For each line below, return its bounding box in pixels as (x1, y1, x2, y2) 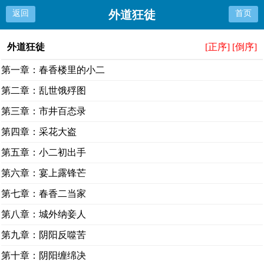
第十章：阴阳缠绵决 (1, 250, 87, 260)
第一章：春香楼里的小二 (1, 65, 105, 75)
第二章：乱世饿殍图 (1, 85, 87, 95)
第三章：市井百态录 (1, 106, 87, 116)
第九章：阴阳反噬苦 (1, 230, 87, 240)
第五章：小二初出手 (1, 147, 87, 157)
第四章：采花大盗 (1, 127, 77, 137)
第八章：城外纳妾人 (1, 209, 87, 219)
